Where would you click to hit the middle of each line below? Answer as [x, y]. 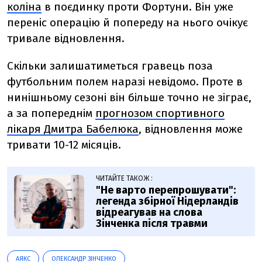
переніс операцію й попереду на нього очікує [127, 23]
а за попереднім [51, 113]
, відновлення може [191, 129]
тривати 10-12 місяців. [64, 145]
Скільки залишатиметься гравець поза [110, 66]
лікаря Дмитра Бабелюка [73, 129]
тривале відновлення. [66, 39]
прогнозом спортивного [160, 113]
